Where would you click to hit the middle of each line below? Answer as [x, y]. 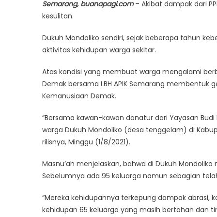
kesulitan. [58, 16]
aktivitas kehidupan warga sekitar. [99, 50]
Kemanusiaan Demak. [79, 96]
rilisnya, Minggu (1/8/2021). [86, 142]
